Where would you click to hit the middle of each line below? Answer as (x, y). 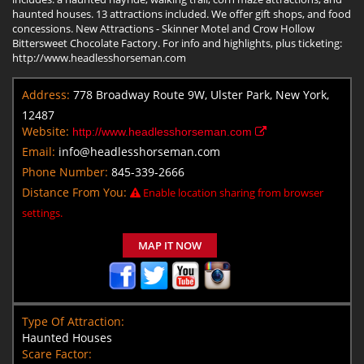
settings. (42, 212)
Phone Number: (65, 171)
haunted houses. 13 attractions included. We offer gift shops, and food (182, 13)
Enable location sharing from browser (232, 192)
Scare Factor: (57, 353)
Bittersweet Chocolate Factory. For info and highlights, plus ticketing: (177, 43)
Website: (45, 131)
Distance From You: (74, 192)
